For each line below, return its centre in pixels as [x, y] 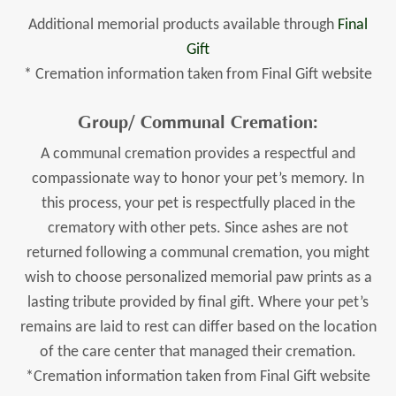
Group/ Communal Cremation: [198, 123]
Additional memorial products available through [183, 26]
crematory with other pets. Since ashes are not [198, 229]
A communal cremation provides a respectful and [198, 155]
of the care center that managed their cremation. [198, 353]
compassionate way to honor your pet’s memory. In [198, 179]
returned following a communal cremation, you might [198, 254]
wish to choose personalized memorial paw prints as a [198, 278]
